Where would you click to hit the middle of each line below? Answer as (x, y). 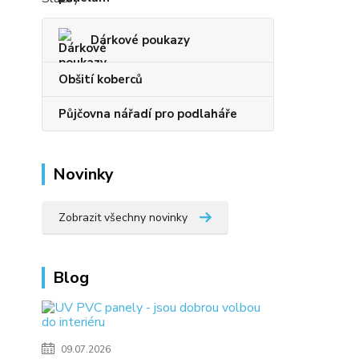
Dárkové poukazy (140, 40)
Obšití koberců (101, 79)
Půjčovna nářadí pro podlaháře (148, 114)
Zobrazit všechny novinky (123, 218)
